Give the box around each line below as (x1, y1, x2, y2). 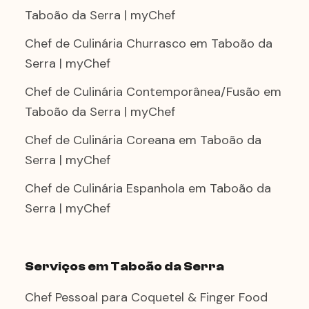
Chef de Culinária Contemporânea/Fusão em (25, 83, 281, 100)
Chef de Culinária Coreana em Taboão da (25, 132, 261, 148)
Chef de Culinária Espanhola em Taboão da (25, 180, 271, 197)
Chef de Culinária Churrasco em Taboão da (25, 35, 272, 52)
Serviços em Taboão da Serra (25, 259, 224, 274)
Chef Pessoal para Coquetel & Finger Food (25, 289, 268, 306)
